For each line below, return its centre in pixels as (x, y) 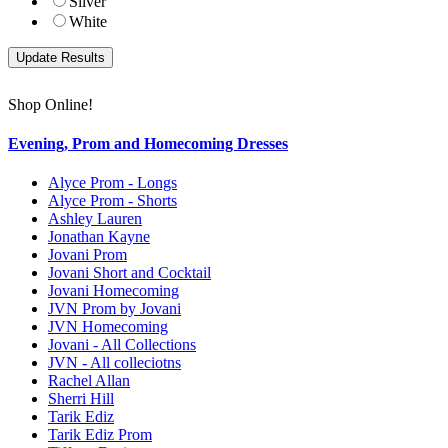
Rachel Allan (89, 381)
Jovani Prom (87, 255)
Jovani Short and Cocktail (129, 273)
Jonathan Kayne (99, 237)
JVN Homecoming (108, 327)
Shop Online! (50, 104)
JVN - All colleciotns (114, 363)
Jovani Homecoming (113, 291)
